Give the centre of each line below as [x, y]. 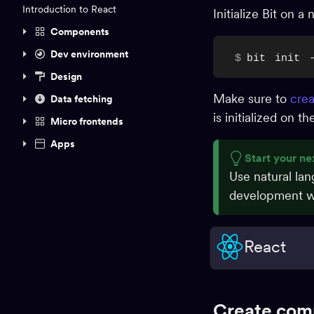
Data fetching [81, 98]
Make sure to [252, 98]
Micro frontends [87, 121]
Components [80, 31]
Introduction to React [69, 9]
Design [66, 76]
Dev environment [89, 54]
